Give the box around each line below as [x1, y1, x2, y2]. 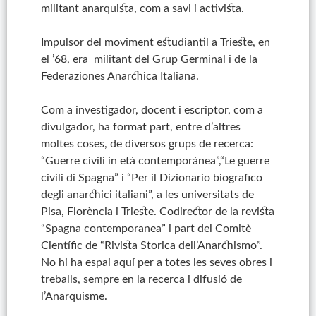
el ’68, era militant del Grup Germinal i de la [40, 54, 257, 65]
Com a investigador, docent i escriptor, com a [40, 104, 263, 116]
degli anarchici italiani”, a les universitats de [40, 189, 254, 200]
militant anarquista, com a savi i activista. [40, 3, 244, 14]
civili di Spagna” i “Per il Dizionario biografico [40, 172, 262, 183]
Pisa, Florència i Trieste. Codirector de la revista [40, 206, 274, 217]
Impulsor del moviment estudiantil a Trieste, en [40, 37, 270, 48]
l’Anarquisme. [40, 291, 107, 302]
